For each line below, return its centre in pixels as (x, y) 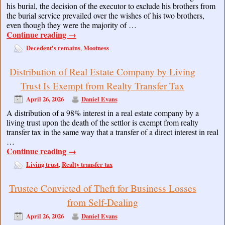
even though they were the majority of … (72, 25)
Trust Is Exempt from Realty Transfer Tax (102, 85)
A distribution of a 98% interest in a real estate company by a (103, 113)
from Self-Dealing (102, 202)
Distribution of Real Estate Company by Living (102, 71)
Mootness (96, 47)
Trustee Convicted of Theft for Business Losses (102, 188)
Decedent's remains (53, 47)
